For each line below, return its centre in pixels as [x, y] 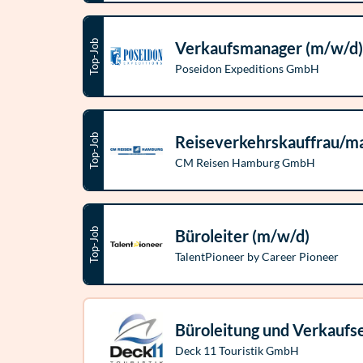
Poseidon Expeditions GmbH [247, 68]
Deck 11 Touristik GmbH [237, 350]
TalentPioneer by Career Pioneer [257, 256]
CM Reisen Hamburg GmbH [245, 162]
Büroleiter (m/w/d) [242, 236]
